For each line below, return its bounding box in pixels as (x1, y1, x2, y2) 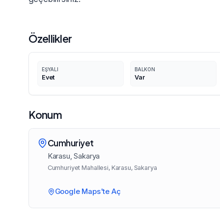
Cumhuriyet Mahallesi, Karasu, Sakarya (47, 164, 157, 172)
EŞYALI (42, 66, 58, 72)
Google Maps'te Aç (55, 187, 121, 196)
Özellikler (28, 31, 72, 45)
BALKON (135, 66, 155, 72)
